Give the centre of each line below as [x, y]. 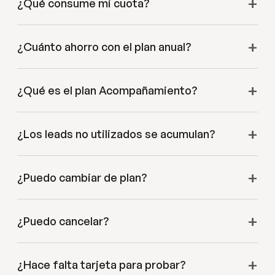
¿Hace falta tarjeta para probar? [101, 265]
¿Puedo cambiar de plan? [82, 178]
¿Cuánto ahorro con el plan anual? [104, 47]
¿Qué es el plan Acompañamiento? [107, 91]
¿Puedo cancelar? [63, 221]
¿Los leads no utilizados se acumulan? [116, 134]
